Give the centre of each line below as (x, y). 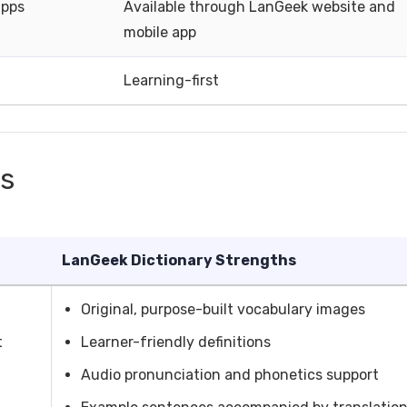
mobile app (160, 32)
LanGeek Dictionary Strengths (179, 260)
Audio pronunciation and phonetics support (230, 375)
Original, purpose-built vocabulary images (223, 309)
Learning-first (171, 80)
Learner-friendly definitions (176, 342)
